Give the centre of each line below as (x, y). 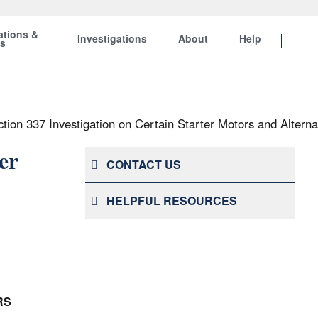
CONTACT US (144, 164)
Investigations (112, 38)
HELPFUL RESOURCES (172, 201)
